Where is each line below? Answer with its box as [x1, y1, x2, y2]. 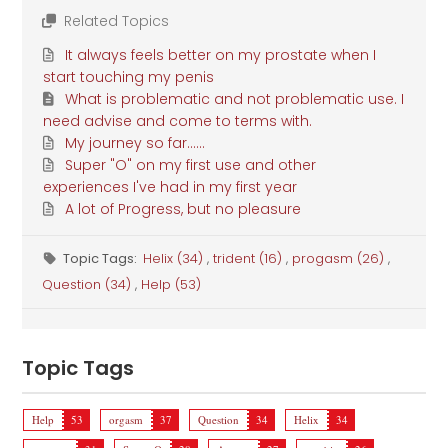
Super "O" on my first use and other [64, 155, 316, 176]
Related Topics [59, 11, 169, 32]
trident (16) [212, 249, 286, 269]
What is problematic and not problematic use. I [64, 89, 404, 110]
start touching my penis [43, 67, 215, 88]
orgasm [109, 412, 144, 428]
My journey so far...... [64, 133, 205, 154]
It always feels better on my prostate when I [64, 45, 376, 66]
